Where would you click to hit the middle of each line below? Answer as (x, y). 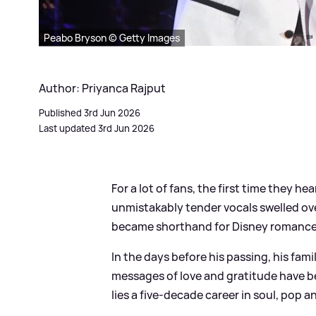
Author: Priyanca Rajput (102, 88)
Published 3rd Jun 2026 (90, 113)
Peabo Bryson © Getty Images (112, 37)
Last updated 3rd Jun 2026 (97, 128)
